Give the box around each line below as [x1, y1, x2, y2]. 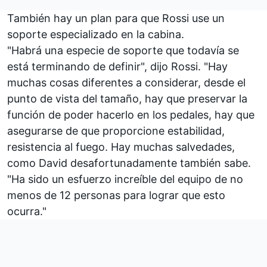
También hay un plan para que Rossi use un [7, 11, 225, 24]
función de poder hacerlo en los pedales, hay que [7, 108, 254, 121]
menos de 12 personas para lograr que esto [7, 188, 225, 201]
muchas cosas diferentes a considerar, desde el [7, 76, 246, 89]
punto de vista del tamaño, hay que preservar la [7, 92, 247, 105]
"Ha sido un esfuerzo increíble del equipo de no [7, 172, 243, 185]
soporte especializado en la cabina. [7, 27, 184, 41]
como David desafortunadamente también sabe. [7, 156, 251, 169]
